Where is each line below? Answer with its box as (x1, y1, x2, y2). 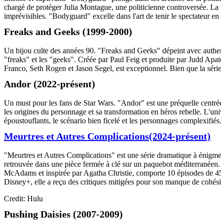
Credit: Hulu (4, 194, 43, 203)
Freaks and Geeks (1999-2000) (4, 26, 132, 37)
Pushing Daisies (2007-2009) (4, 209, 123, 220)
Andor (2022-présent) (4, 78, 95, 90)
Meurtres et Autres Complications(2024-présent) (4, 131, 211, 142)
